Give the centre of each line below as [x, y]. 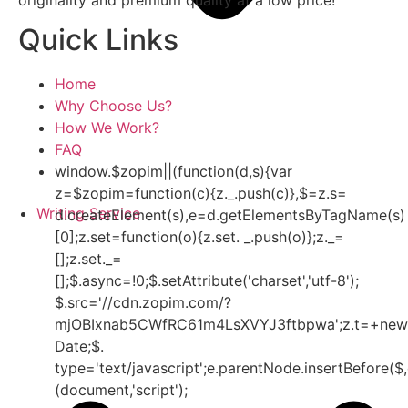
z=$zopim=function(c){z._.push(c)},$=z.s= [201, 193]
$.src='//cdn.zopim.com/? [143, 302]
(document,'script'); [121, 389]
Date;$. [79, 346]
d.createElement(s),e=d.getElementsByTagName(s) [230, 214]
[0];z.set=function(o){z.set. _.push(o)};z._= [199, 236]
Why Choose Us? [113, 105]
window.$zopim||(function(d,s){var [173, 171]
